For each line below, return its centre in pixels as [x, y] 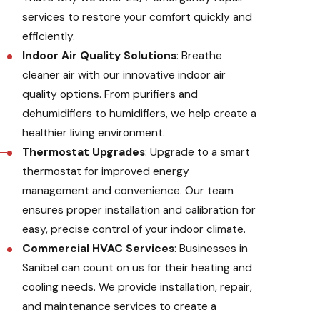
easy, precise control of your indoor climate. [134, 230]
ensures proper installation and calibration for [139, 210]
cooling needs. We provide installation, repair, [137, 287]
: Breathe [200, 56]
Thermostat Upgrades [84, 152]
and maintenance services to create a [120, 307]
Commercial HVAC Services [99, 249]
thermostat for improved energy [106, 172]
